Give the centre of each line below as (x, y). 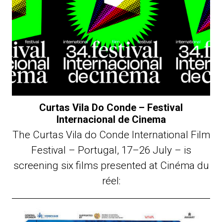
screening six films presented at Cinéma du (111, 166)
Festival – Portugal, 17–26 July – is (111, 150)
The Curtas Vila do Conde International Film (111, 135)
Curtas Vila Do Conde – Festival (111, 108)
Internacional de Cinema (111, 120)
